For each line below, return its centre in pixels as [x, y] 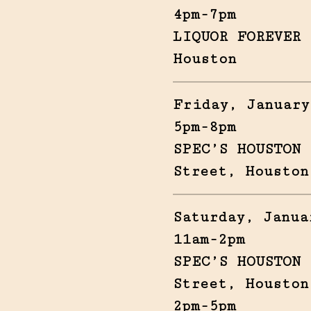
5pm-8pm [204, 127]
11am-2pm [209, 239]
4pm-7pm [204, 14]
